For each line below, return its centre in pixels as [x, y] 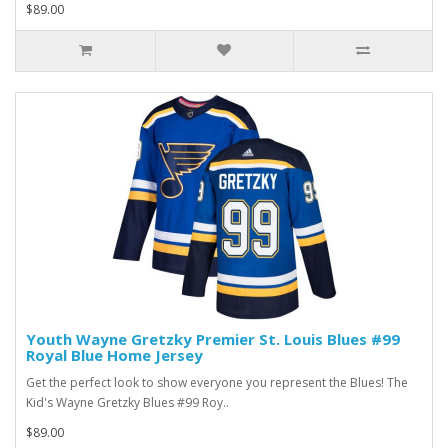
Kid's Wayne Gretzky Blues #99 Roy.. [127, 402]
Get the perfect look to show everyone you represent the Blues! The [217, 382]
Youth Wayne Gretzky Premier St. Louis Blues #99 [213, 339]
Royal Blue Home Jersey [114, 355]
